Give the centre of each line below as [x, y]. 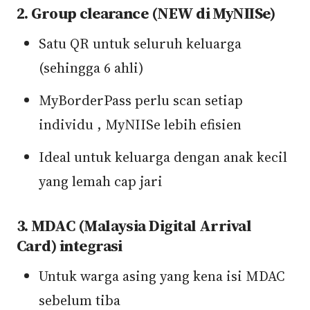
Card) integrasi [70, 246]
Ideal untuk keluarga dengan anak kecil [163, 157]
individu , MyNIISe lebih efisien [140, 125]
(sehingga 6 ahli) [91, 68]
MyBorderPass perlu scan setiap [141, 100]
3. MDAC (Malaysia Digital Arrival [134, 226]
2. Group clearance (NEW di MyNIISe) [146, 13]
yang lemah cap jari [101, 181]
